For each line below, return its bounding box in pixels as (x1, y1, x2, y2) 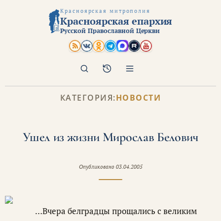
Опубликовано (78, 163, 116, 170)
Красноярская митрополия (60, 7, 150, 14)
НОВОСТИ (115, 92, 161, 103)
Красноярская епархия (60, 14, 173, 28)
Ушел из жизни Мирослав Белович (23, 129, 198, 145)
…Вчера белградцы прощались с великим (35, 205, 197, 217)
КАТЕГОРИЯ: (60, 92, 116, 103)
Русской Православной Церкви (60, 26, 160, 35)
